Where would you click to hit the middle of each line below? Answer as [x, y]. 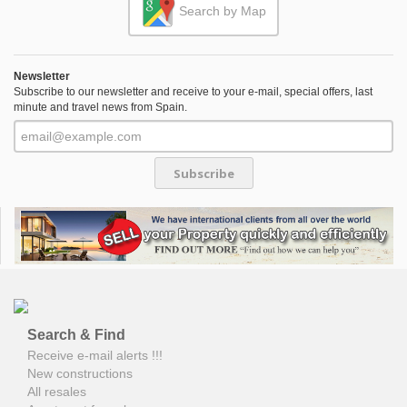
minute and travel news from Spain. [100, 108]
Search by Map [221, 11]
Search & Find [76, 334]
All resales [57, 391]
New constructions [80, 373]
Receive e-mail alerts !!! [95, 355]
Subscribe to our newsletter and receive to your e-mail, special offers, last [193, 92]
